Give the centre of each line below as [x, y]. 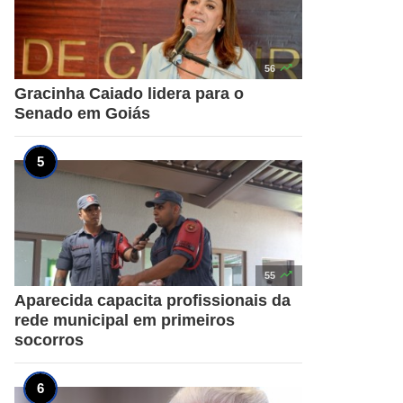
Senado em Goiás [82, 113]
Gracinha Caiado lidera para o [129, 93]
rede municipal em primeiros [125, 320]
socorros [49, 340]
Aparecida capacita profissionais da [152, 300]
